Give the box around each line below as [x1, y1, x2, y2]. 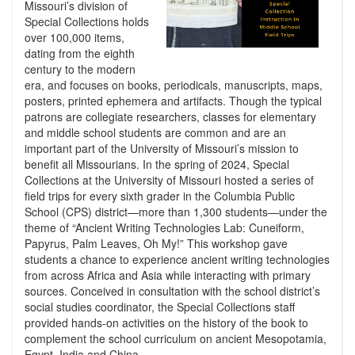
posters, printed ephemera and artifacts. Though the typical [25, 92, 322, 109]
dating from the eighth [25, 44, 135, 61]
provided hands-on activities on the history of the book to [25, 314, 308, 330]
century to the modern [25, 60, 136, 77]
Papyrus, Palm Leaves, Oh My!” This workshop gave [25, 235, 288, 251]
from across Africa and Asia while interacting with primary [25, 266, 311, 283]
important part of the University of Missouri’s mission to [25, 139, 299, 156]
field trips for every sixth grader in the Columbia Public [25, 187, 295, 204]
